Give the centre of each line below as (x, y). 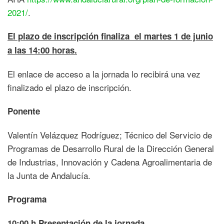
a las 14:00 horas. (42, 50)
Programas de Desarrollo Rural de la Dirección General (111, 148)
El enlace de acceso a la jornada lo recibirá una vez (104, 73)
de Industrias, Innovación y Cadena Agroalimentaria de (110, 161)
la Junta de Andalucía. (49, 175)
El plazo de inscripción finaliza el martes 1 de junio (110, 36)
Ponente (24, 111)
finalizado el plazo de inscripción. (69, 87)
